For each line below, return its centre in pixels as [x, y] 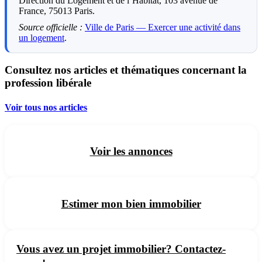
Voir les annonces [131, 151]
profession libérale [48, 83]
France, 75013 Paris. [57, 11]
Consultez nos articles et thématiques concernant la [126, 70]
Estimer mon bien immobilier [131, 204]
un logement [42, 37]
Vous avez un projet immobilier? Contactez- [121, 249]
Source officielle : [51, 27]
